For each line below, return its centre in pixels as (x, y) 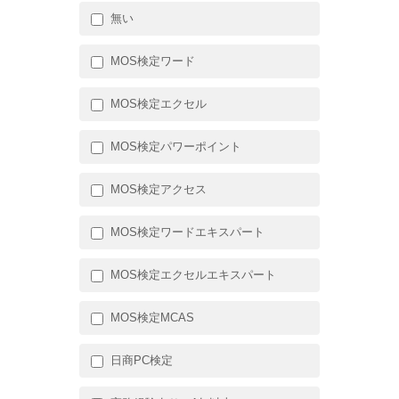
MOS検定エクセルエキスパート (193, 274)
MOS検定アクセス (159, 189)
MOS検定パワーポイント (176, 146)
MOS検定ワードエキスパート (187, 232)
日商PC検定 (142, 360)
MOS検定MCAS (152, 317)
